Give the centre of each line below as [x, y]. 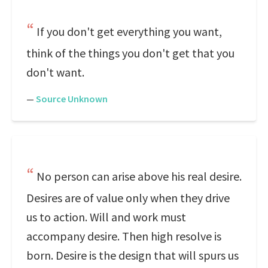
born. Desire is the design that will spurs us [133, 255]
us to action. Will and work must [106, 217]
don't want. [55, 72]
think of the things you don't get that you [130, 53]
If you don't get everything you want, [129, 31]
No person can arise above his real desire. [139, 176]
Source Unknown [72, 99]
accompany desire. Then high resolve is [124, 236]
